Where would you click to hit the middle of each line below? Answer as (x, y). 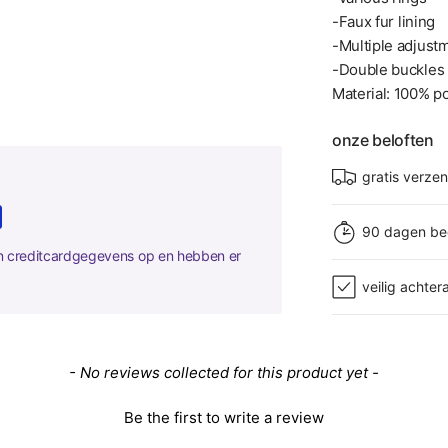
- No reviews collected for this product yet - (224, 372)
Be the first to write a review (224, 418)
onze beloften (383, 140)
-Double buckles (388, 69)
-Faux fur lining (383, 21)
